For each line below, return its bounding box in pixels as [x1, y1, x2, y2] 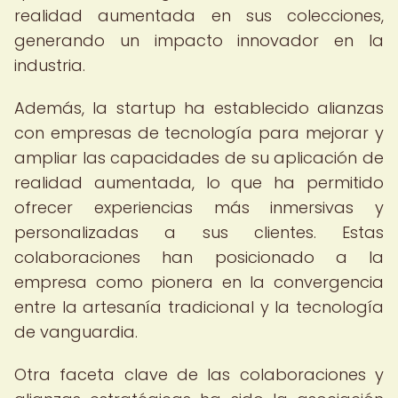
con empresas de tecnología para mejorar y [14, 122, 384, 144]
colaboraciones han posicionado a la [14, 246, 384, 268]
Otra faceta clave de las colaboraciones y [14, 363, 384, 386]
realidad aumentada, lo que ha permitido [14, 171, 384, 194]
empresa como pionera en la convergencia [14, 271, 384, 293]
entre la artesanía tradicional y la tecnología [14, 296, 384, 318]
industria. [14, 54, 85, 76]
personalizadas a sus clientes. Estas [14, 221, 384, 243]
